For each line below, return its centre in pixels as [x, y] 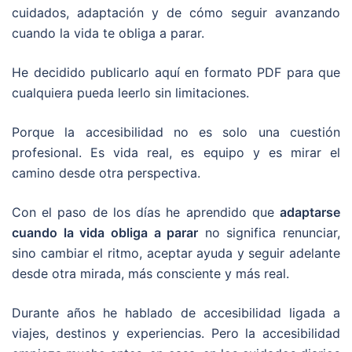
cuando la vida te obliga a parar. [108, 33]
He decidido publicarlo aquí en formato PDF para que [176, 72]
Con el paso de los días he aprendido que [146, 212]
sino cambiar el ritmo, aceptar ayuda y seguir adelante [176, 253]
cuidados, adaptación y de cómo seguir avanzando [176, 13]
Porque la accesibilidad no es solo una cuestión [176, 132]
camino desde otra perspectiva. [106, 173]
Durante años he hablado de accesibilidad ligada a [176, 313]
